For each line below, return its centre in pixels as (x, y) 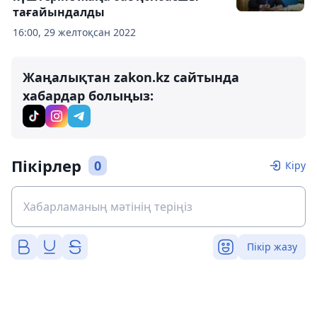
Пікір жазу (272, 247)
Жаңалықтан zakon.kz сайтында (131, 77)
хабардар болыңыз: (88, 96)
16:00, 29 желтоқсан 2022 (74, 32)
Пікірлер (46, 166)
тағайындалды (59, 12)
